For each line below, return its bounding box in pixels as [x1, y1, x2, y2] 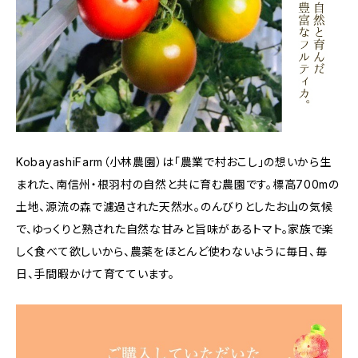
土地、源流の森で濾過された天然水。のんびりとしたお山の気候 [16, 199, 333, 213]
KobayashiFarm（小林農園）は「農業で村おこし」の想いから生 [16, 154, 332, 169]
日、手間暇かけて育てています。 [16, 266, 175, 280]
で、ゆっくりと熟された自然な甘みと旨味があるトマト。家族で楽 [16, 221, 335, 236]
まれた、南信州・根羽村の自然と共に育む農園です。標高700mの [16, 177, 340, 191]
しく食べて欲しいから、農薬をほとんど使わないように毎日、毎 [16, 244, 328, 258]
